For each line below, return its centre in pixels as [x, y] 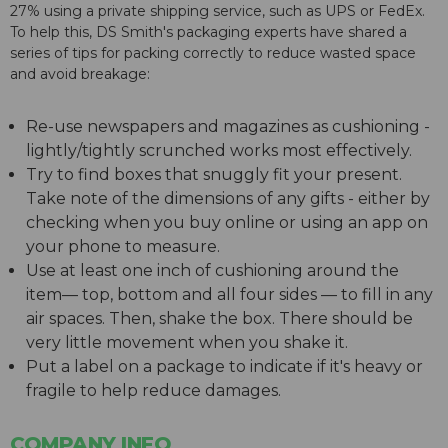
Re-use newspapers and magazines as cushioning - [228, 127]
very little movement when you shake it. [189, 343]
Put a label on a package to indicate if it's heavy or [224, 367]
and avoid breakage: [80, 74]
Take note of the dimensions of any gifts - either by [228, 199]
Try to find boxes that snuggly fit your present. [214, 175]
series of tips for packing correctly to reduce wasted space [213, 53]
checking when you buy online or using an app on [227, 223]
